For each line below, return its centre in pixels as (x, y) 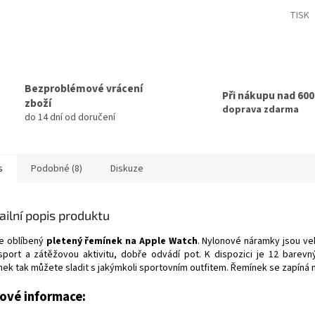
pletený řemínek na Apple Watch (122, 241)
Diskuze (127, 168)
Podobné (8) (57, 168)
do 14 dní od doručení (70, 117)
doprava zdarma (261, 110)
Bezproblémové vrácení (84, 88)
